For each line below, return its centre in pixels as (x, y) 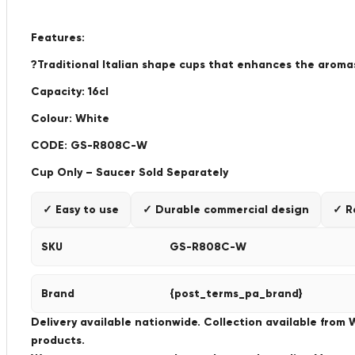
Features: (58, 38)
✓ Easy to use (81, 210)
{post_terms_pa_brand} (236, 294)
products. (58, 340)
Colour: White (70, 118)
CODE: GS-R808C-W (89, 145)
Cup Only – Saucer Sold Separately (130, 172)
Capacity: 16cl (70, 92)
